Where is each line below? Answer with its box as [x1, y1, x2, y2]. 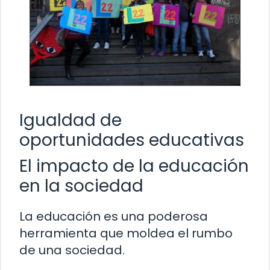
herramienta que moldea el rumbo [19, 224, 233, 242]
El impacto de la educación [19, 154, 249, 178]
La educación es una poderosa [19, 207, 208, 225]
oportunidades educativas [19, 128, 244, 152]
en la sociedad [19, 174, 143, 198]
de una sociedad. [19, 241, 125, 259]
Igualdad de [19, 108, 122, 132]
